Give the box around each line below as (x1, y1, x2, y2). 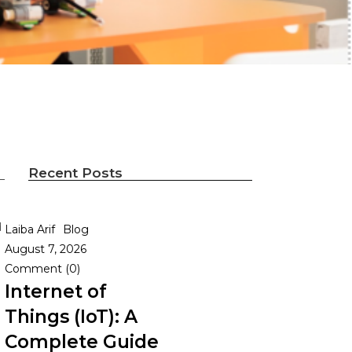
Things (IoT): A (5, 306, 137, 328)
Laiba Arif (5, 222, 55, 236)
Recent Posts (28, 165, 123, 181)
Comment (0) (5, 262, 80, 276)
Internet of (5, 280, 107, 302)
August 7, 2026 (5, 242, 86, 256)
